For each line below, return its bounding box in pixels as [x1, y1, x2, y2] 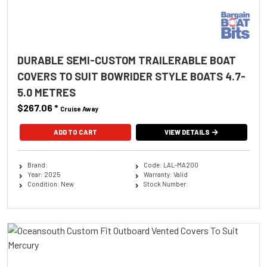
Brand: [27, 160, 48, 169]
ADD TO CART [53, 128, 97, 136]
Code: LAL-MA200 [143, 160, 198, 169]
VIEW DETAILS [164, 128, 210, 136]
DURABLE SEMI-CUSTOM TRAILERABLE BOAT [17, 53, 236, 67]
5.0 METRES [17, 85, 76, 99]
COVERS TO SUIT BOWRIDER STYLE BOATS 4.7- [17, 69, 246, 83]
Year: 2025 [27, 170, 60, 178]
